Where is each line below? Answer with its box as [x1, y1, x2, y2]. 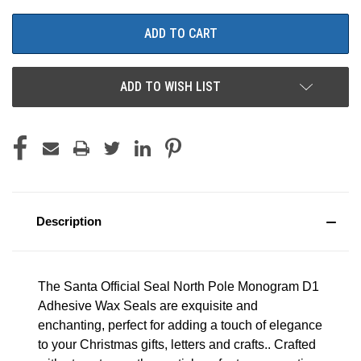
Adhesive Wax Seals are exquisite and [38, 298, 258, 313]
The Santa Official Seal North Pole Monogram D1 [38, 279, 319, 293]
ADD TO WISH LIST [119, 78, 221, 94]
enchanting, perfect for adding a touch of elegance [38, 317, 322, 332]
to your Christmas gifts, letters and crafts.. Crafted [38, 337, 316, 351]
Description [36, 214, 102, 228]
